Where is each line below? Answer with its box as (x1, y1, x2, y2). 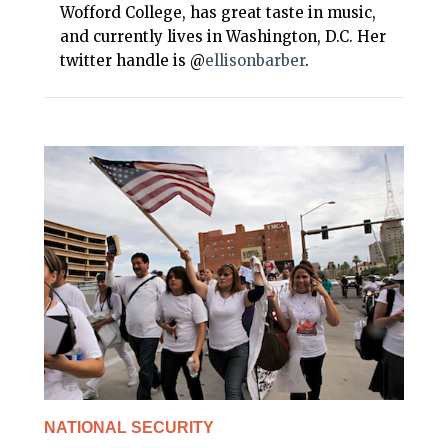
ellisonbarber (205, 51, 305, 71)
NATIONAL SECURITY (44, 418, 214, 436)
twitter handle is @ (60, 51, 205, 71)
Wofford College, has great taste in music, (60, 3, 376, 23)
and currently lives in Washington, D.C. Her (60, 27, 386, 47)
